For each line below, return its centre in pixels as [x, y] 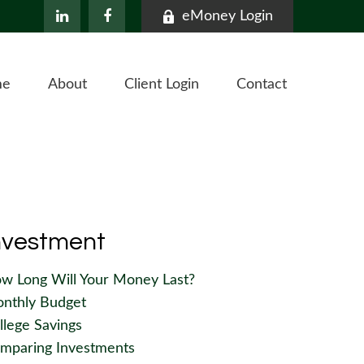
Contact [262, 85]
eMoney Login [227, 16]
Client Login [162, 85]
